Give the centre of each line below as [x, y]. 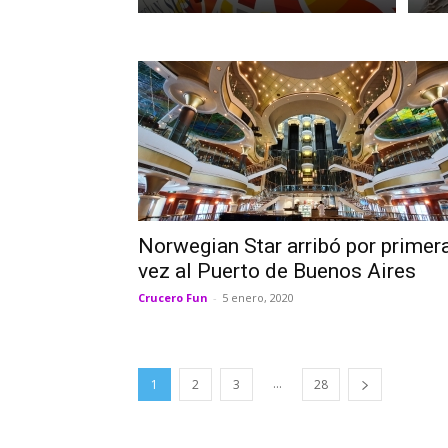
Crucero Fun [173, 297]
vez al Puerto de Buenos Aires [277, 271]
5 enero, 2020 [258, 297]
